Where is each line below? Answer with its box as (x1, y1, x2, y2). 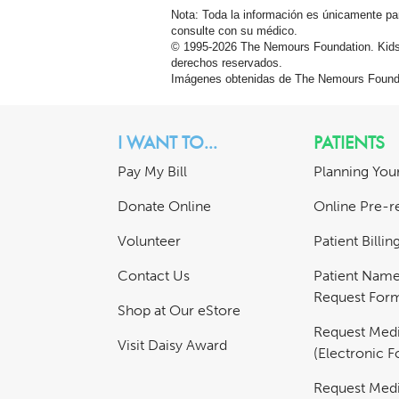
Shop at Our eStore (118, 302, 240, 320)
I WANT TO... (118, 130, 217, 155)
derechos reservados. (171, 57, 282, 70)
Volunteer (118, 232, 181, 250)
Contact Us (118, 267, 190, 285)
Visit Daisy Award (118, 337, 227, 354)
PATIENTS (313, 130, 385, 155)
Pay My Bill (118, 163, 187, 181)
